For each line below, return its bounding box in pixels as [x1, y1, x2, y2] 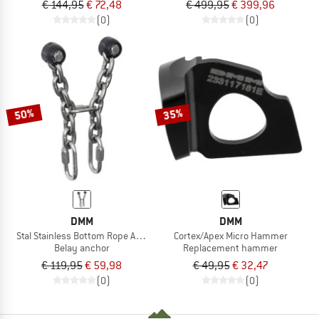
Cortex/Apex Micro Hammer [173, 229, 288, 243]
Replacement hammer [183, 241, 278, 255]
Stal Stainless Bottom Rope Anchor [16, 229, 160, 243]
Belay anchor [53, 241, 110, 255]
